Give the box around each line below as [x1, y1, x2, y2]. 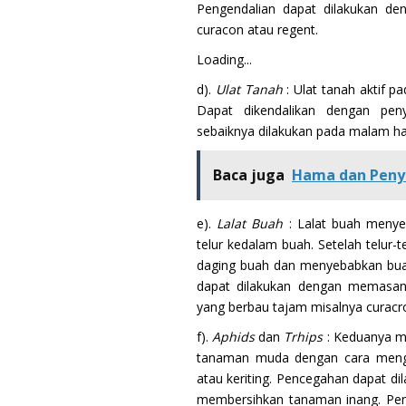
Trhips [284, 327, 324, 345]
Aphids [212, 327, 256, 345]
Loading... [197, 50, 252, 68]
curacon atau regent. [197, 20, 318, 38]
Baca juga [213, 164, 285, 185]
